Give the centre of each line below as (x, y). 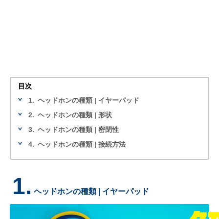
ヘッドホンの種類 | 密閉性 (78, 129)
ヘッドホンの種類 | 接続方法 (82, 144)
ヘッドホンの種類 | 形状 (75, 115)
